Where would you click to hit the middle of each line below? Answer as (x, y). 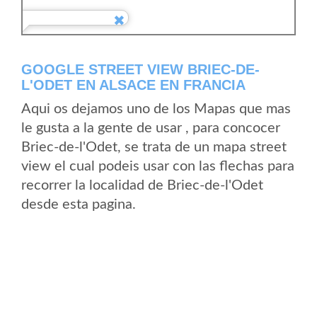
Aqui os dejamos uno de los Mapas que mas (156, 109)
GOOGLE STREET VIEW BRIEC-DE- (140, 69)
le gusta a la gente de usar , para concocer (151, 128)
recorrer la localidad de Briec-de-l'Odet (142, 185)
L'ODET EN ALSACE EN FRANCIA (133, 85)
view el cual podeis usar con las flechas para (158, 166)
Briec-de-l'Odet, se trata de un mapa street (154, 147)
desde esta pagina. (79, 204)
